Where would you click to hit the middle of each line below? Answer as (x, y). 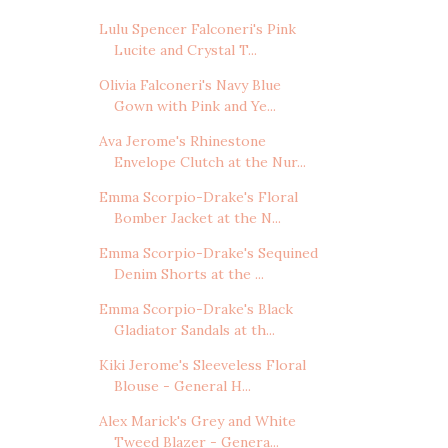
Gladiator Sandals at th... (194, 330)
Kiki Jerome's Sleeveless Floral (202, 365)
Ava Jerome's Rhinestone (182, 141)
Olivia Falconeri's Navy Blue (189, 85)
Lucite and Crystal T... (185, 50)
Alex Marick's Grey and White (197, 421)
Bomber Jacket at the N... (197, 218)
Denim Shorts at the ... (188, 274)
